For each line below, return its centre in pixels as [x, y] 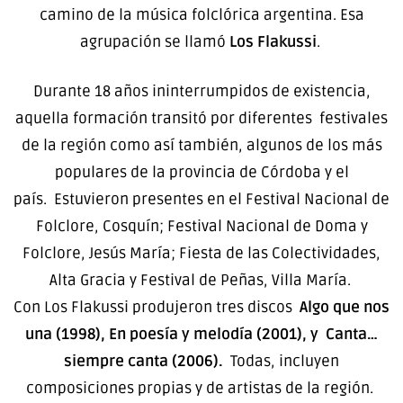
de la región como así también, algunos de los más [201, 146]
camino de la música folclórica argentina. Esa [201, 14]
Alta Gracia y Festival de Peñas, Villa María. [201, 281]
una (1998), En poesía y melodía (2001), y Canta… [201, 335]
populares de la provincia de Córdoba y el [201, 173]
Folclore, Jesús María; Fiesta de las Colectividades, [201, 254]
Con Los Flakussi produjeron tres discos [157, 308]
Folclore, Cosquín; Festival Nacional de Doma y [201, 227]
